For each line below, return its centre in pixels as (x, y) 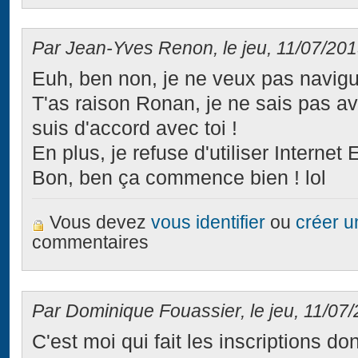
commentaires (91, 243)
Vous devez (101, 223)
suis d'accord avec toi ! (135, 129)
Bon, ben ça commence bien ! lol (179, 178)
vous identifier (209, 223)
